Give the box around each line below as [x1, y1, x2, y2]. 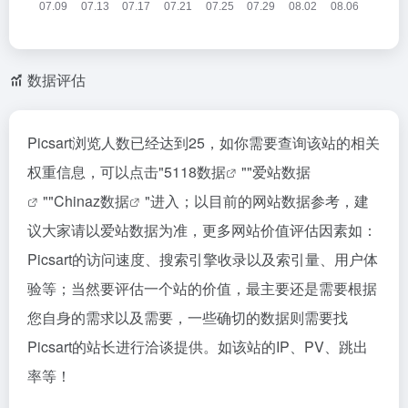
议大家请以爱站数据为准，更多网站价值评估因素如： [27, 219, 377, 240]
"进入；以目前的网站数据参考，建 [145, 189, 369, 211]
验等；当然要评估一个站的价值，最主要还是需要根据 [27, 277, 377, 299]
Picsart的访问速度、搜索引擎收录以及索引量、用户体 [27, 248, 378, 270]
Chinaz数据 [54, 189, 129, 211]
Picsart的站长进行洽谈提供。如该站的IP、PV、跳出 [27, 335, 368, 357]
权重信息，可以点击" [27, 160, 164, 182]
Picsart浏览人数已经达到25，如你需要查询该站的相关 [27, 131, 380, 153]
